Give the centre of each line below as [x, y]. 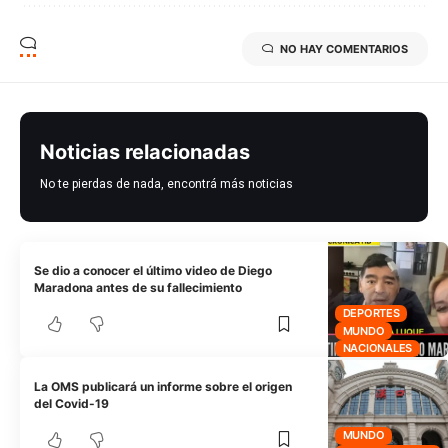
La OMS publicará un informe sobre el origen [163, 386]
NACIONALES [377, 348]
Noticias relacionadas [145, 151]
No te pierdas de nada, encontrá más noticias [166, 183]
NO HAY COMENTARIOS [344, 48]
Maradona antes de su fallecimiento [138, 288]
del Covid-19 [72, 403]
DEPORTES [371, 312]
